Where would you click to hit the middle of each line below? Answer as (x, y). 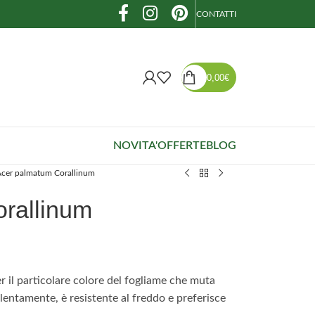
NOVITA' (135, 145)
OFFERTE (182, 145)
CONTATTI (216, 14)
